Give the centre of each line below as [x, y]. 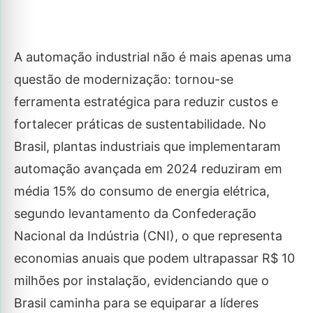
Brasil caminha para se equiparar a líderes [136, 303]
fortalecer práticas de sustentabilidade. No [140, 124]
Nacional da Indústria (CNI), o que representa [148, 236]
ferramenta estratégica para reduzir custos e [146, 102]
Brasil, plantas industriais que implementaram [147, 147]
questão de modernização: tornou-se [124, 80]
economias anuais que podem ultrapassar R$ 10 [154, 259]
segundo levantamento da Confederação [135, 214]
